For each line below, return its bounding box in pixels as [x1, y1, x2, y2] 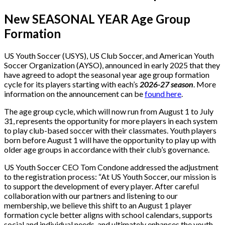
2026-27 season [140, 79, 193, 89]
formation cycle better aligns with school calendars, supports [4, 209, 212, 219]
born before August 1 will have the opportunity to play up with [4, 135, 216, 145]
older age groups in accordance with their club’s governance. [4, 144, 209, 154]
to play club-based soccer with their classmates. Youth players [4, 125, 216, 135]
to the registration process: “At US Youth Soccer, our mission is [4, 171, 216, 181]
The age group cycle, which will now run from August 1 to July [4, 106, 213, 116]
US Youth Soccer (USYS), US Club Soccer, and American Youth [4, 50, 214, 60]
